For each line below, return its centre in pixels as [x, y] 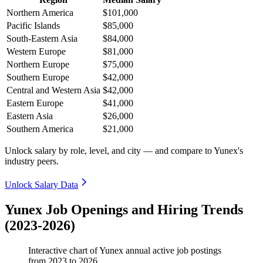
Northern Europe [38, 65]
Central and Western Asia [53, 90]
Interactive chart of [64, 251]
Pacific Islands [33, 26]
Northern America [40, 13]
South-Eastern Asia [42, 39]
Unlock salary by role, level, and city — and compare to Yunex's [124, 151]
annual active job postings [172, 251]
